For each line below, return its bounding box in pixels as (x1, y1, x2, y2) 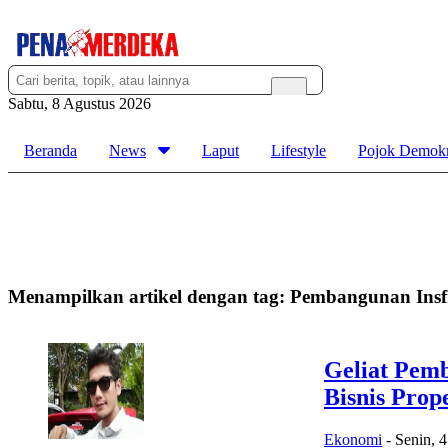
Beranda (24, 142, 77, 160)
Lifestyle (271, 142, 326, 160)
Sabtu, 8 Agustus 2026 (8, 95, 151, 113)
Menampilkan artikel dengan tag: (8, 286, 290, 308)
